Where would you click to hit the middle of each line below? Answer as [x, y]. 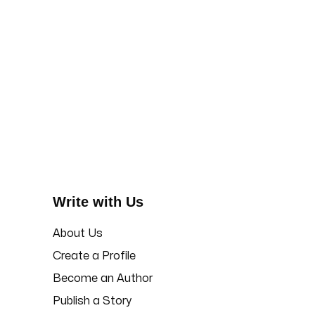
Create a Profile [94, 256]
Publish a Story [92, 301]
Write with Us [98, 201]
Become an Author [102, 278]
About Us [77, 233]
